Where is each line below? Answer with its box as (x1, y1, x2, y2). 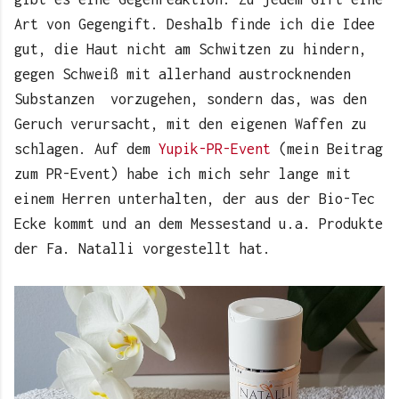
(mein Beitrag (271, 140, 383, 157)
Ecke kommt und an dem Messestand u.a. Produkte (14, 215, 383, 232)
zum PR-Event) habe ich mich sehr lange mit (14, 165, 351, 182)
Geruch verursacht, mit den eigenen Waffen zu (14, 115, 367, 132)
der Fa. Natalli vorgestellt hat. (14, 240, 271, 256)
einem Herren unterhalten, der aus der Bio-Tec (14, 190, 375, 207)
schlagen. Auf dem (14, 140, 159, 157)
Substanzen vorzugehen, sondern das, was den (14, 90, 367, 107)
